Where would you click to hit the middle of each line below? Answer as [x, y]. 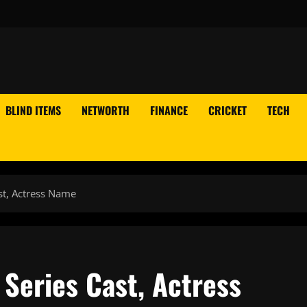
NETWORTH [106, 110]
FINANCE [169, 110]
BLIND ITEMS [33, 110]
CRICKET [228, 110]
